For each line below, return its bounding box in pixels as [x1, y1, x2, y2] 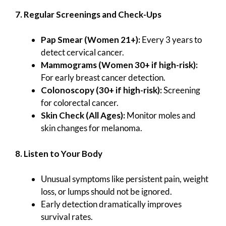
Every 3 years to [140, 34, 202, 45]
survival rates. [41, 211, 93, 222]
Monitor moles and [125, 110, 196, 121]
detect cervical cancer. [41, 47, 124, 58]
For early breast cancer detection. [41, 72, 165, 83]
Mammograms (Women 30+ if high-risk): [41, 60, 198, 71]
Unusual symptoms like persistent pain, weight [41, 174, 208, 185]
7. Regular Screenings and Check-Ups [15, 9, 161, 20]
